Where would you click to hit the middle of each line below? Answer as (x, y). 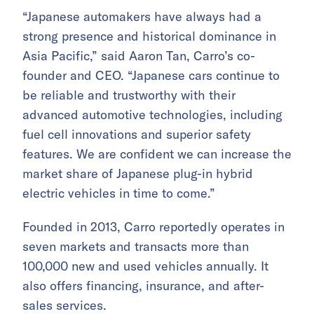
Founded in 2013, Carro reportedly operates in (153, 227)
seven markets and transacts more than (136, 247)
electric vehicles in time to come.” (119, 193)
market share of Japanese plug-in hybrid (138, 174)
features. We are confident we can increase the (157, 154)
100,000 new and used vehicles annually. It (145, 266)
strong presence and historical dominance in (149, 36)
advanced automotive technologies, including (152, 115)
